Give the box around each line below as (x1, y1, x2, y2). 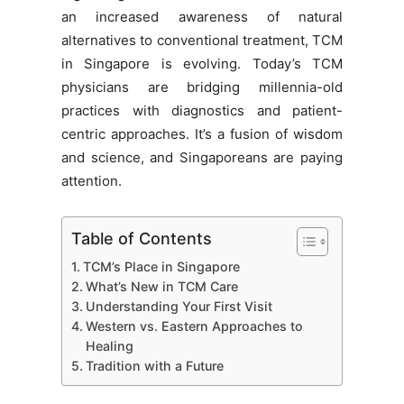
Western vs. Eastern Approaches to (85, 318, 303, 335)
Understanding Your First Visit (85, 298, 272, 315)
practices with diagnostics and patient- (61, 102, 343, 120)
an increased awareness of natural (61, 8, 343, 26)
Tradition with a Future (85, 358, 224, 374)
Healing (85, 338, 133, 354)
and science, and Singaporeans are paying (61, 149, 343, 167)
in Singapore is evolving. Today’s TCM (61, 55, 343, 73)
